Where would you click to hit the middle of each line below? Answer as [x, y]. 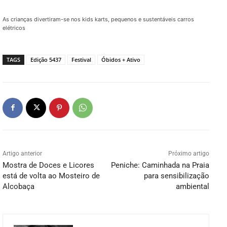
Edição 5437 [46, 59]
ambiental [192, 186]
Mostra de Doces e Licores [48, 165]
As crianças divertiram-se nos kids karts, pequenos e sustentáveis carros [98, 19]
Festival [81, 59]
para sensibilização [176, 176]
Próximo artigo [188, 153]
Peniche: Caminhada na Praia [160, 165]
